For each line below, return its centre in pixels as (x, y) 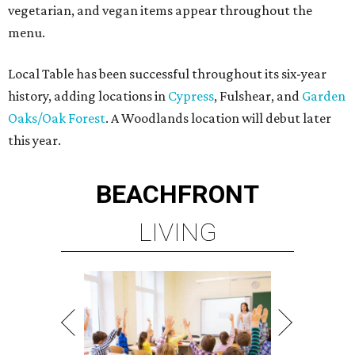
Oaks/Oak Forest (57, 118)
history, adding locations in (88, 96)
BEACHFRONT (177, 195)
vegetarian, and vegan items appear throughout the (160, 11)
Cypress (191, 96)
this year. (34, 141)
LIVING (177, 233)
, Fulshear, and (258, 96)
